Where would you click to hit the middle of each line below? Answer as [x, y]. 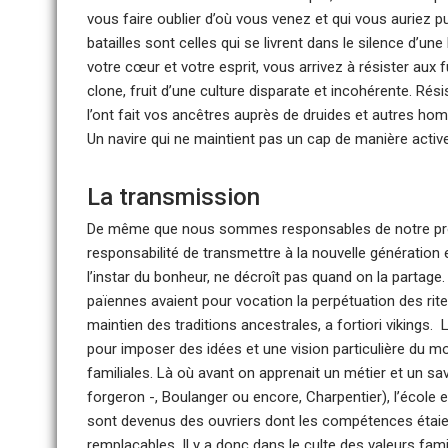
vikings [408, 325]
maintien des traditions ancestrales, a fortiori [236, 325]
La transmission [173, 197]
